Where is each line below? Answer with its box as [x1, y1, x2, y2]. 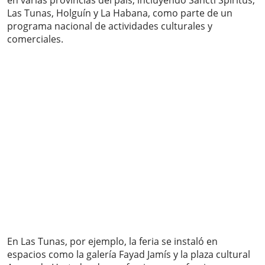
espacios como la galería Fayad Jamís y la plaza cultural [7, 248, 250, 261]
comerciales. [7, 33, 63, 46]
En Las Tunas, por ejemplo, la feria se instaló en [7, 235, 218, 248]
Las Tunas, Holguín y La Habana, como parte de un [7, 7, 232, 20]
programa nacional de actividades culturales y [7, 20, 212, 33]
